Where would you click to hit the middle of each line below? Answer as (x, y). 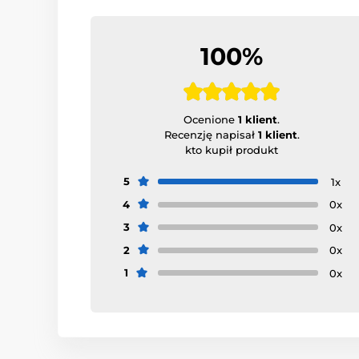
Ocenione (211, 120)
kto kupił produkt (232, 150)
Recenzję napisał (211, 135)
